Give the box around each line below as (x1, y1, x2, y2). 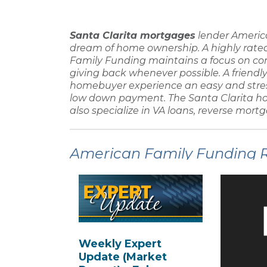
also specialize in (70, 104, 153, 116)
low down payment (70, 92, 164, 104)
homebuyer (70, 79, 126, 91)
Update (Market (79, 250, 167, 264)
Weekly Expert (79, 237, 162, 251)
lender (195, 29, 231, 41)
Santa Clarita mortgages (70, 29, 195, 41)
